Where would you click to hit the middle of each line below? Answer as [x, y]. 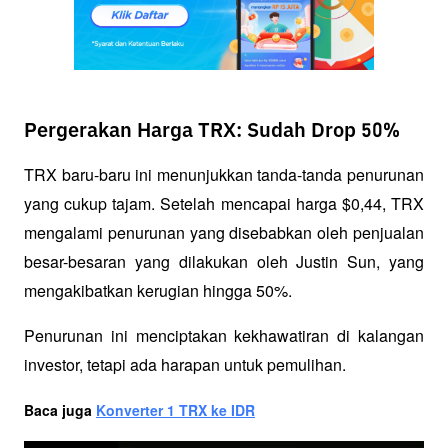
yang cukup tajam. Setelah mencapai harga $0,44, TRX [224, 203]
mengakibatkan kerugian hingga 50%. [160, 290]
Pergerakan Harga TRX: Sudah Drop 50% [213, 130]
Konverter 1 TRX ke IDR [175, 409]
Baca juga [60, 409]
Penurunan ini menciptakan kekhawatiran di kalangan [224, 335]
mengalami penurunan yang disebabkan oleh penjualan [224, 232]
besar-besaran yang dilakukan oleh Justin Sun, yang [224, 261]
